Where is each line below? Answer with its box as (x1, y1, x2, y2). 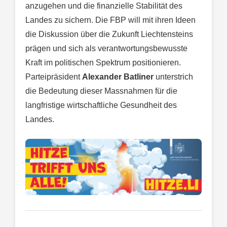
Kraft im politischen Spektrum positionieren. (25, 58, 181, 67)
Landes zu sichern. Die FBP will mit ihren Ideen (25, 16, 196, 25)
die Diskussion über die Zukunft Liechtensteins (25, 30, 193, 39)
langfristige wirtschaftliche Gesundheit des (25, 101, 177, 110)
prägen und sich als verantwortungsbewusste (25, 44, 187, 53)
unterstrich (154, 72, 193, 82)
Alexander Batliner (82, 72, 154, 82)
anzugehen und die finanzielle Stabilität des (25, 2, 182, 11)
